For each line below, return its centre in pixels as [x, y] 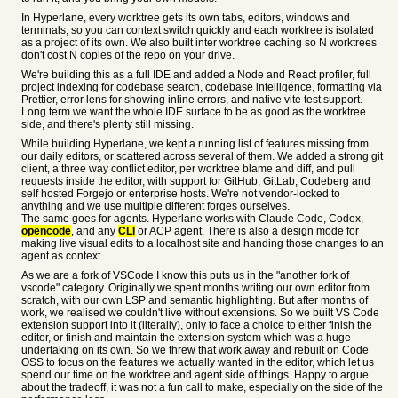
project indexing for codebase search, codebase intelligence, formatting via [202, 87]
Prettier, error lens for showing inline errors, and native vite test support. [192, 99]
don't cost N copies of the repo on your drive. [128, 55]
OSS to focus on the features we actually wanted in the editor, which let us [198, 362]
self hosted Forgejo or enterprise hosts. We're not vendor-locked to [181, 194]
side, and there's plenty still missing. [107, 124]
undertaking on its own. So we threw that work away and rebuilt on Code [195, 350]
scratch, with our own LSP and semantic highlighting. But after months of [195, 300]
